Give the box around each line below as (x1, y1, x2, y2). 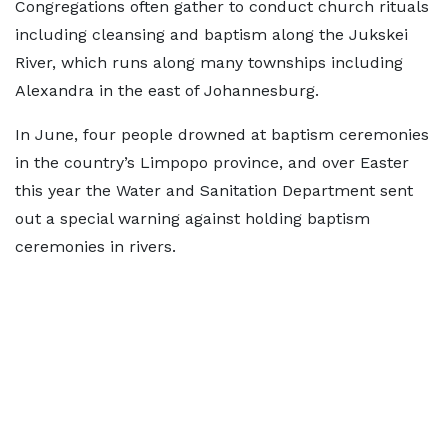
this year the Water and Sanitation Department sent (15, 181, 413, 200)
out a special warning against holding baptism (15, 209, 370, 228)
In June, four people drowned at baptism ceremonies (15, 125, 429, 144)
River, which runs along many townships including (15, 53, 403, 72)
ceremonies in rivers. (15, 237, 176, 256)
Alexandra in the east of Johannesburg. (15, 81, 319, 100)
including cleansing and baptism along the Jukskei (15, 25, 408, 44)
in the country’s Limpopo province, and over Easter (15, 153, 409, 172)
